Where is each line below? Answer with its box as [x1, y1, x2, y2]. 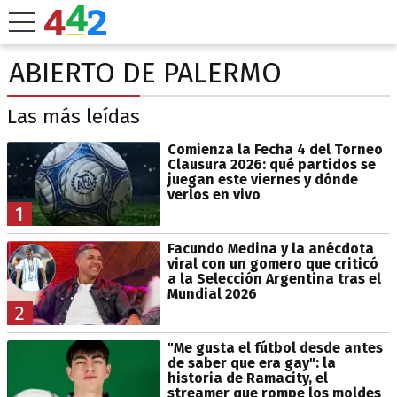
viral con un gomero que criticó [167, 254, 378, 272]
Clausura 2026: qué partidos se [167, 155, 376, 173]
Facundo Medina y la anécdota [167, 239, 374, 257]
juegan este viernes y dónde [167, 170, 358, 188]
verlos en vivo [167, 185, 261, 203]
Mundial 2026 [167, 284, 257, 302]
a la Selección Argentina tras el [167, 269, 381, 287]
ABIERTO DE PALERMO [9, 56, 282, 90]
